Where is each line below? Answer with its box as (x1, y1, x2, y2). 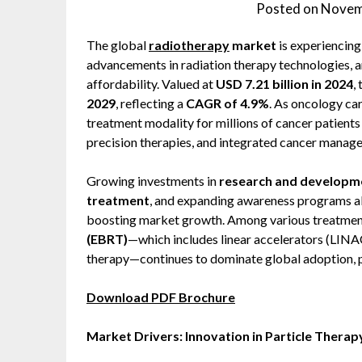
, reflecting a (116, 95, 186, 111)
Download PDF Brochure (86, 289, 235, 305)
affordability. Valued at (86, 76, 216, 91)
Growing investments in (86, 173, 219, 188)
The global (86, 37, 149, 53)
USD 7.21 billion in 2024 (216, 76, 353, 91)
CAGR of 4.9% (186, 95, 269, 111)
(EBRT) (86, 231, 128, 246)
